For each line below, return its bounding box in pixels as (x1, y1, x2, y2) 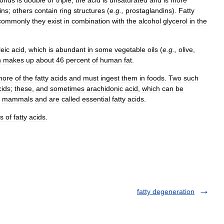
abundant (55, 45, 85, 53)
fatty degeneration (137, 187, 194, 195)
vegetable (114, 45, 145, 53)
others (12, 6, 32, 14)
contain (34, 6, 57, 14)
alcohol (138, 17, 161, 25)
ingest (100, 74, 119, 82)
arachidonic (86, 84, 123, 92)
